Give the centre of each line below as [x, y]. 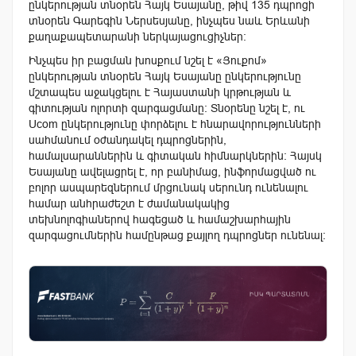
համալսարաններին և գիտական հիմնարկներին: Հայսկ [175, 156]
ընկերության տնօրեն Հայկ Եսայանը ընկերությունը [165, 77]
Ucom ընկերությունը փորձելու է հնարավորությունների [175, 124]
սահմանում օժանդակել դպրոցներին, [128, 140]
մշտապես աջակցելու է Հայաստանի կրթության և [160, 93]
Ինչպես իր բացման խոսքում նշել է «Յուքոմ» [148, 61]
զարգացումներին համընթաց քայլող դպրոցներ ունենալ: [177, 236]
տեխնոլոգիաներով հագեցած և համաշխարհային [160, 220]
